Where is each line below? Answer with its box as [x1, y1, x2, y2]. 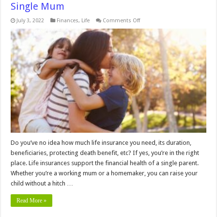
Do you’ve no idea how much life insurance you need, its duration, [11, 139, 192, 146]
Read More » [16, 197, 47, 204]
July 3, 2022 [16, 17, 45, 24]
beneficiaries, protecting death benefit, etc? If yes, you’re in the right [11, 149, 200, 156]
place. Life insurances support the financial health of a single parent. [11, 159, 199, 167]
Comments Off [103, 17, 140, 24]
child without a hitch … [11, 179, 74, 187]
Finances [57, 17, 79, 24]
